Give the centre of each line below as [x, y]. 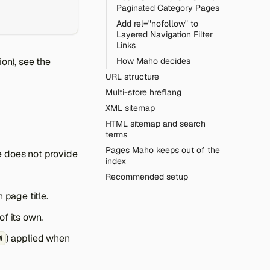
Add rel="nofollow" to [157, 24]
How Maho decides [153, 61]
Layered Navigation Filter [165, 34]
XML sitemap [130, 108]
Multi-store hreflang [143, 92]
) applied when [38, 238]
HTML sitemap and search [155, 124]
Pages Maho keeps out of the [163, 150]
